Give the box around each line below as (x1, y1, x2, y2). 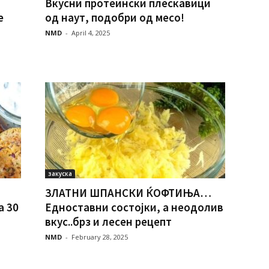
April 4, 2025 (71, 28, 110, 37)
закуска (47, 169, 72, 178)
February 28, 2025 (71, 232, 128, 241)
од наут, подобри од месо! (44, 10, 184, 25)
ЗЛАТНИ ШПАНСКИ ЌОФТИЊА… (44, 186, 211, 200)
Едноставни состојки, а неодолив (44, 200, 223, 214)
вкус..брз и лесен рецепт (44, 214, 172, 229)
